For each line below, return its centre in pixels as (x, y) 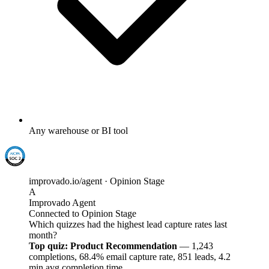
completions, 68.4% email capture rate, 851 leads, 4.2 (130, 256)
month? (43, 235)
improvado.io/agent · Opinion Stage (97, 181)
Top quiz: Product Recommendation (103, 246)
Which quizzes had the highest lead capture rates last (128, 224)
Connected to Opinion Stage (83, 213)
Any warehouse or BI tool (78, 130)
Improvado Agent (62, 202)
